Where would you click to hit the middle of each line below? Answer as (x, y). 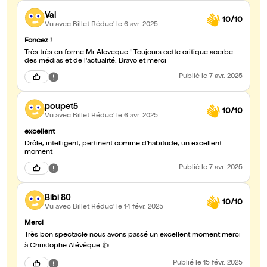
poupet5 (61, 107)
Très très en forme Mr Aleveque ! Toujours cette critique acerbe (129, 53)
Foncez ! (38, 41)
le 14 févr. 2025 (140, 207)
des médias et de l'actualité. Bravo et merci (95, 62)
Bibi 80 (58, 198)
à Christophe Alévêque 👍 (67, 246)
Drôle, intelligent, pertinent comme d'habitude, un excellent (123, 145)
